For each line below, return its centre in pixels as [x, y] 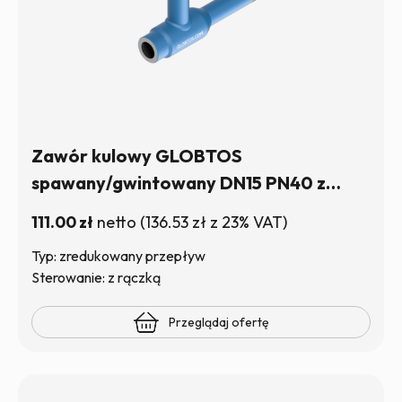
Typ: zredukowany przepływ [118, 256]
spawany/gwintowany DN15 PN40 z [179, 183]
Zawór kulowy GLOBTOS [137, 156]
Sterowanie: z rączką [96, 277]
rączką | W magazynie [123, 210]
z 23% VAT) [247, 222]
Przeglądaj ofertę [219, 322]
